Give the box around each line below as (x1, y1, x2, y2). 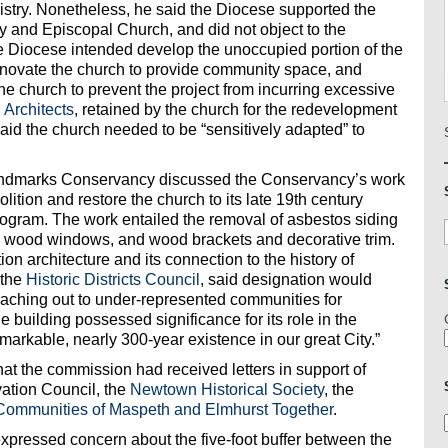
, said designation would (200, 271, 372, 289)
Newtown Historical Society (130, 381, 324, 399)
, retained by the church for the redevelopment (74, 101, 397, 119)
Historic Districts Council (26, 271, 200, 289)
